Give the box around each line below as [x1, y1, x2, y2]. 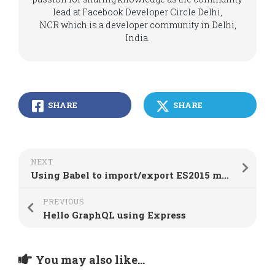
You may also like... [36, 252, 145, 267]
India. [125, 32, 150, 44]
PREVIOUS [43, 196, 84, 206]
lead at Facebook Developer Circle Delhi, [53, 6, 222, 18]
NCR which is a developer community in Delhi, [39, 19, 236, 31]
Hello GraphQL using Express [43, 209, 186, 221]
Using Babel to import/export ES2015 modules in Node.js [222, 169, 229, 181]
